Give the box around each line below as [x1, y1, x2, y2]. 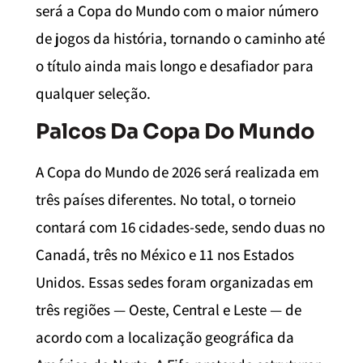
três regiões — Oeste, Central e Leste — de [36, 300, 301, 320]
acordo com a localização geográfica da [36, 327, 294, 348]
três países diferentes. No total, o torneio [36, 190, 296, 210]
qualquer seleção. [36, 83, 151, 103]
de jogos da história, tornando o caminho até [36, 28, 325, 48]
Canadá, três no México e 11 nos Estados [36, 245, 294, 265]
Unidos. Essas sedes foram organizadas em [36, 272, 314, 293]
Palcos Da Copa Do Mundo [36, 118, 314, 145]
